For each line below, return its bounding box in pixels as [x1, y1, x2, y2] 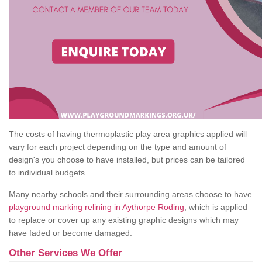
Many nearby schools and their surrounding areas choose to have [9, 189, 252, 199]
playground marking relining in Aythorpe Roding [9, 202, 184, 212]
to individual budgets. [9, 168, 87, 178]
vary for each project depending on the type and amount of [9, 142, 226, 152]
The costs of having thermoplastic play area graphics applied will [9, 129, 247, 139]
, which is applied [184, 202, 247, 212]
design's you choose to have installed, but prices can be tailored [9, 155, 245, 165]
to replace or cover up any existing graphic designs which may [9, 215, 239, 225]
